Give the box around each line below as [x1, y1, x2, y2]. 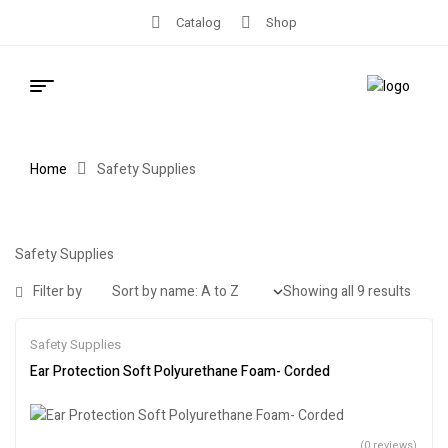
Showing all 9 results [283, 281, 411, 303]
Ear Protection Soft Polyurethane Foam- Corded [30, 360, 330, 382]
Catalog [176, 12, 221, 32]
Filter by [33, 281, 82, 302]
